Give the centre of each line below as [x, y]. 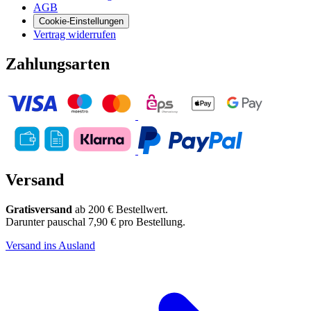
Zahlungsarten [58, 64]
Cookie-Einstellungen [81, 22]
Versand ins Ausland [50, 245]
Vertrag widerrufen [75, 35]
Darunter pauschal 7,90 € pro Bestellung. [95, 221]
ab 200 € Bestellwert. [120, 209]
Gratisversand [39, 209]
